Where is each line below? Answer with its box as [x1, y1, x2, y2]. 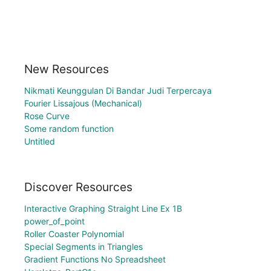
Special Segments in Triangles [24, 241, 143, 252]
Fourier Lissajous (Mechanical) [24, 97, 142, 108]
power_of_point [24, 216, 85, 227]
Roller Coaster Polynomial [24, 229, 124, 240]
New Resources [24, 61, 109, 76]
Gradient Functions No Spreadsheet [24, 254, 166, 265]
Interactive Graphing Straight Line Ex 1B [24, 203, 182, 214]
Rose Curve [24, 110, 70, 121]
